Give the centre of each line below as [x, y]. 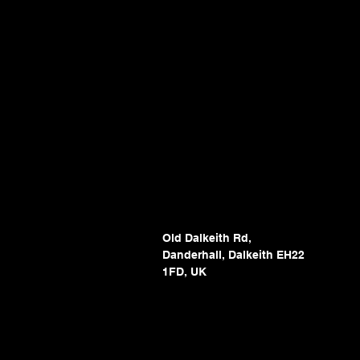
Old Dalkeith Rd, [207, 237]
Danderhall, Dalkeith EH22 [234, 254]
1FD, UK [185, 271]
